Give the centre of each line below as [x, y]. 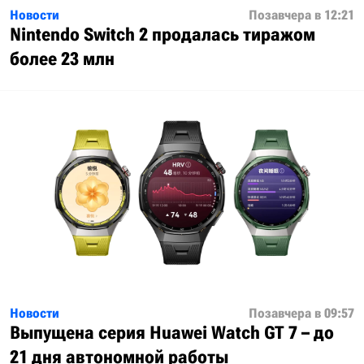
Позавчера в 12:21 [301, 15]
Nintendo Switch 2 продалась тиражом [162, 35]
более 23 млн [62, 59]
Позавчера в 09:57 [301, 314]
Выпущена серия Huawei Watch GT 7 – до [172, 333]
